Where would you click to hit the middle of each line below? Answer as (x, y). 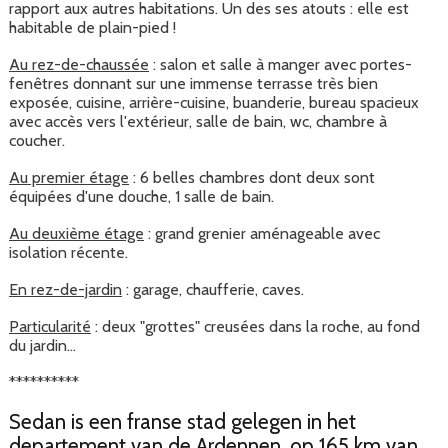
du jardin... (42, 346)
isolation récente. (68, 253)
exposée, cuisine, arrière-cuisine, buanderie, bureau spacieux (214, 103)
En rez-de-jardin (65, 290)
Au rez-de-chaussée (79, 65)
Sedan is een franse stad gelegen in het (182, 422)
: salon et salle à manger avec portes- (280, 65)
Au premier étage (69, 178)
